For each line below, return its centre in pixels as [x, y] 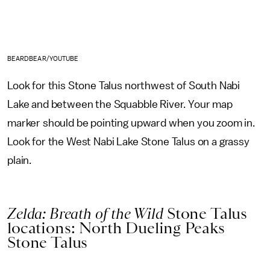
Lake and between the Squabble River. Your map [120, 104]
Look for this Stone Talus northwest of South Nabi [124, 86]
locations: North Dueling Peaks [116, 228]
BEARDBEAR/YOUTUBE [43, 59]
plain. [20, 160]
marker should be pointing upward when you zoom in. [131, 123]
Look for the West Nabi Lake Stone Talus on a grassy [128, 142]
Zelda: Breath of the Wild [87, 213]
